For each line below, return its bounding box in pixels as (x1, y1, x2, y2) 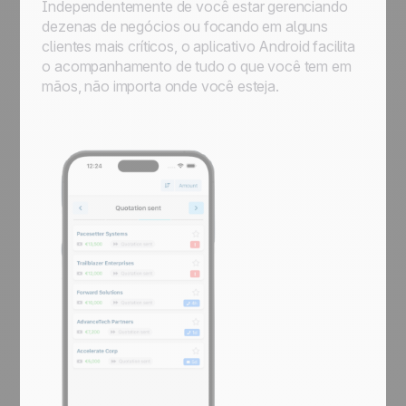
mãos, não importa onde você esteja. (42, 77, 279, 95)
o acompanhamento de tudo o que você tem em (42, 57, 352, 75)
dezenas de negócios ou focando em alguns (42, 17, 328, 35)
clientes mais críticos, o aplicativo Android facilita (42, 37, 355, 55)
